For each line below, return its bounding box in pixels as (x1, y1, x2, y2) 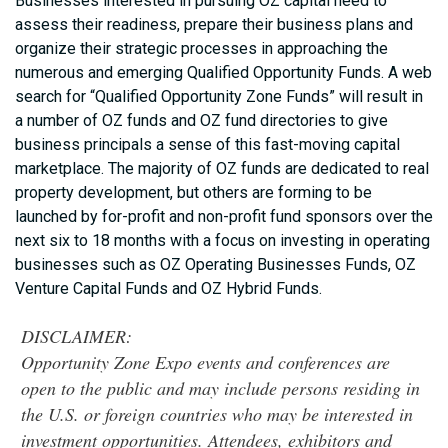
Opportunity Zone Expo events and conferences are (21, 350, 391, 375)
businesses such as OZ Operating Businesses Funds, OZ (15, 255, 416, 275)
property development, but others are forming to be (15, 183, 372, 203)
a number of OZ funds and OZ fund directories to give (15, 111, 388, 131)
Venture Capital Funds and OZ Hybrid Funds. (15, 279, 322, 299)
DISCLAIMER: (21, 324, 133, 349)
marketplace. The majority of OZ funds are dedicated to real (15, 159, 429, 179)
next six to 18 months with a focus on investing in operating (15, 231, 430, 251)
